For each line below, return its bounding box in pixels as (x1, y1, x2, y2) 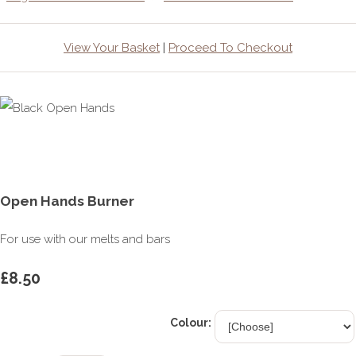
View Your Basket (64, 41, 160, 56)
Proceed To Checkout (168, 41, 292, 56)
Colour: (170, 316, 211, 330)
